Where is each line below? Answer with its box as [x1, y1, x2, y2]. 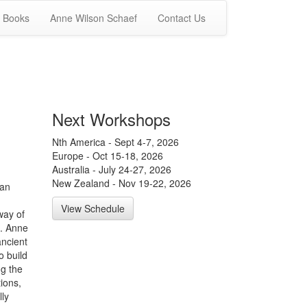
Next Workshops [52, 107, 171, 131]
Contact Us [158, 11, 206, 25]
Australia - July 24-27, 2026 [52, 162, 171, 176]
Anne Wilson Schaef [50, 11, 137, 25]
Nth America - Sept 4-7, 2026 [52, 135, 179, 149]
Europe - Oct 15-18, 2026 [52, 149, 163, 162]
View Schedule [61, 201, 125, 215]
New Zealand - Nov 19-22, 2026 [52, 176, 191, 190]
